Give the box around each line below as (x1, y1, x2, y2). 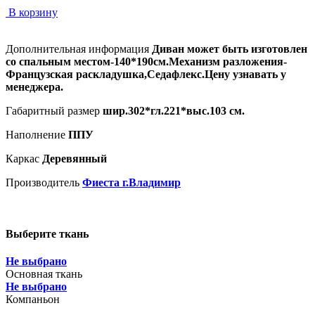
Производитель (6, 176, 79, 188)
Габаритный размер (6, 104, 100, 117)
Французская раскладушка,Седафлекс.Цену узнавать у (6, 67, 286, 80)
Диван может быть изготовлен (152, 42, 307, 55)
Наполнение (6, 128, 65, 141)
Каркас (6, 152, 39, 165)
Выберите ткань (6, 228, 89, 240)
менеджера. (6, 80, 63, 93)
